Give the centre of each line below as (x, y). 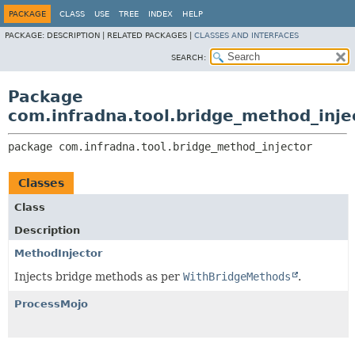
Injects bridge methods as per (99, 277)
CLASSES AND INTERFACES (246, 35)
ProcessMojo (51, 304)
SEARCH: (189, 57)
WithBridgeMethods (237, 277)
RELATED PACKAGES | (151, 35)
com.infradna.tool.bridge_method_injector (185, 147)
